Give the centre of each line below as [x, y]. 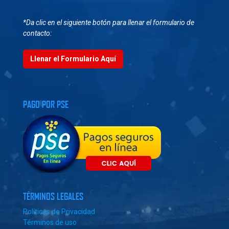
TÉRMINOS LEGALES [53, 197]
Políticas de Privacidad [59, 212]
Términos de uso [50, 223]
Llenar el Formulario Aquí [73, 59]
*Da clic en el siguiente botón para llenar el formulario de [109, 23]
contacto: [37, 33]
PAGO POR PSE [46, 105]
